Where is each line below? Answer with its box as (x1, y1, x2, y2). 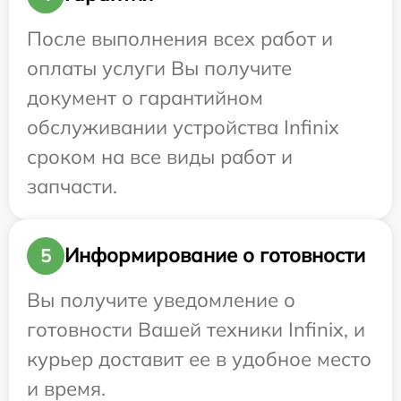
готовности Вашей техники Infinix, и (27, 316, 365, 342)
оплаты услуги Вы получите (27, 55, 292, 81)
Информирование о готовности (64, 243, 365, 269)
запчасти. (27, 173, 117, 199)
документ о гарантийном (27, 84, 263, 110)
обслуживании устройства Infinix (27, 114, 339, 140)
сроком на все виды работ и (27, 143, 293, 169)
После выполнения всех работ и (27, 25, 333, 51)
